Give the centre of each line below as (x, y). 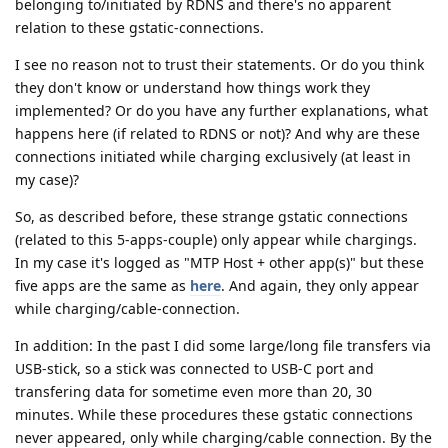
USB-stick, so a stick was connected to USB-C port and (194, 369)
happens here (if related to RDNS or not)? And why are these (217, 134)
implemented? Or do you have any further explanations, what (221, 111)
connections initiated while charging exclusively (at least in (213, 157)
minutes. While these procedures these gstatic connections (214, 415)
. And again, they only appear (320, 286)
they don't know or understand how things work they (192, 88)
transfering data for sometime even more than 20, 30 (193, 392)
